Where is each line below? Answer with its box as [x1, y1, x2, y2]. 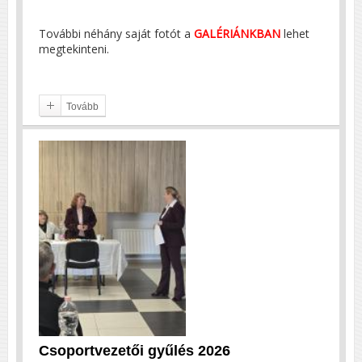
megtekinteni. [39, 40, 109, 57]
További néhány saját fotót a [39, 25, 194, 41]
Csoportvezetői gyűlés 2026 [39, 343, 230, 360]
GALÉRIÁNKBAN [194, 25, 280, 41]
